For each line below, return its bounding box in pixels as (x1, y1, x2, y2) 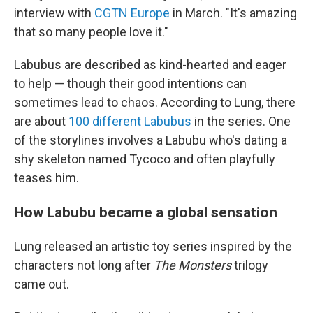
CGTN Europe (94, 6, 170, 21)
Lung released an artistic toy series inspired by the (14, 239, 292, 254)
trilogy (231, 258, 268, 273)
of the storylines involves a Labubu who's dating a (14, 133, 287, 148)
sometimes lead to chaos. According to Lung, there (14, 95, 296, 110)
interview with (14, 6, 94, 21)
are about (14, 114, 68, 129)
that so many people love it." (14, 24, 168, 40)
